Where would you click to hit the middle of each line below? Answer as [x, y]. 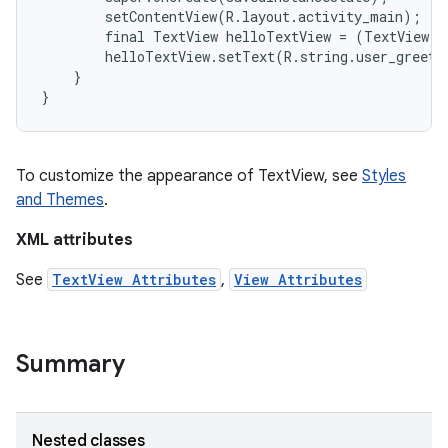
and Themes [60, 200]
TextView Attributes [134, 279]
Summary [70, 364]
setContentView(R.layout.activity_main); [231, 16]
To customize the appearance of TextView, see [189, 176]
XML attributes [74, 240]
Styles [384, 176]
